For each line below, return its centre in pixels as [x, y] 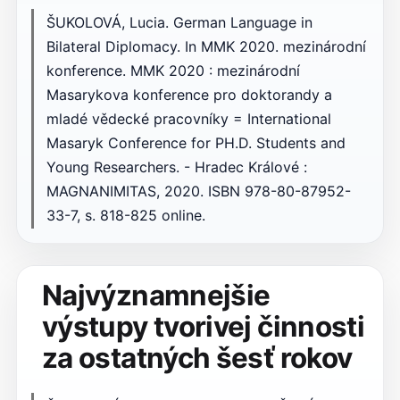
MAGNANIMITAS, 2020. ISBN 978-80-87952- [198, 191]
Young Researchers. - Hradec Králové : [176, 167]
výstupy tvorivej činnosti [203, 327]
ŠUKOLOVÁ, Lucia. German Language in [179, 22]
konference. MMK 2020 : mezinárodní [173, 70]
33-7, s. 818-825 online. [125, 215]
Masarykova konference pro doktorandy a [189, 94]
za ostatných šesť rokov [197, 358]
